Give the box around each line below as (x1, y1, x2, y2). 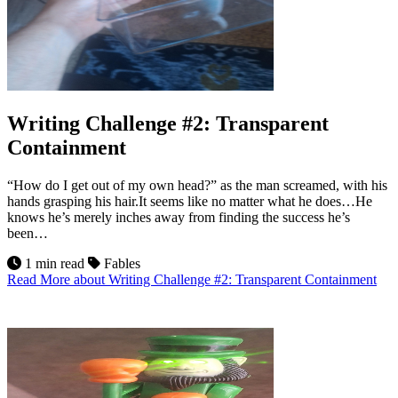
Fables (100, 255, 140, 271)
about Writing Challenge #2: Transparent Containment (74, 271, 377, 287)
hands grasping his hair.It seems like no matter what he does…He (7, 193, 372, 209)
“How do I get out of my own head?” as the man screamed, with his (7, 177, 387, 193)
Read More (7, 271, 74, 287)
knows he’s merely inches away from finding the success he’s (7, 209, 350, 225)
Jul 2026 (178, 313, 220, 327)
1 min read (21, 255, 88, 271)
